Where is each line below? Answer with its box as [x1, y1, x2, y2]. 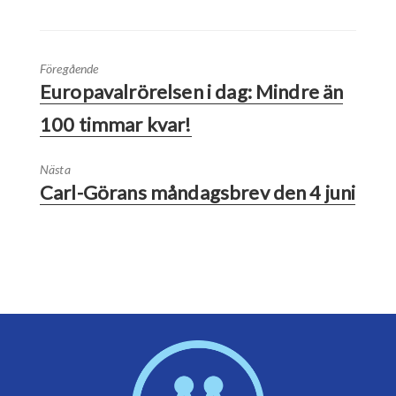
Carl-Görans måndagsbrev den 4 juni [40, 179, 356, 204]
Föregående [40, 60, 99, 76]
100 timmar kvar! [40, 111, 192, 136]
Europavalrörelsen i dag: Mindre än [40, 79, 344, 103]
